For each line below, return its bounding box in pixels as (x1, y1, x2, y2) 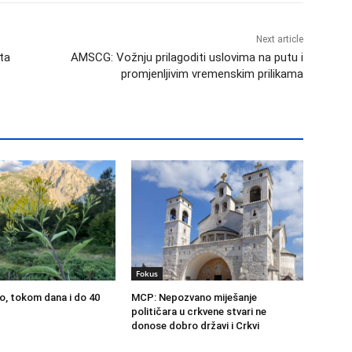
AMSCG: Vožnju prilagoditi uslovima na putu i (70, 49, 303, 64)
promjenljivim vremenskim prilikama (120, 66, 303, 81)
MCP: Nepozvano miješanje (131, 291, 258, 303)
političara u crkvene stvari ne (131, 305, 267, 317)
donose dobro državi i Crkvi (131, 319, 260, 332)
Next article (255, 33, 303, 45)
